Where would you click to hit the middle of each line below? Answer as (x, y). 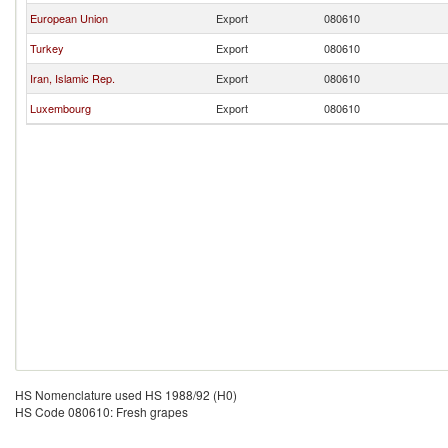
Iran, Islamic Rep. (72, 78)
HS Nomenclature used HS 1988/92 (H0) (126, 394)
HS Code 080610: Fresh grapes (101, 411)
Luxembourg (60, 108)
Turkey (47, 48)
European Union (69, 18)
